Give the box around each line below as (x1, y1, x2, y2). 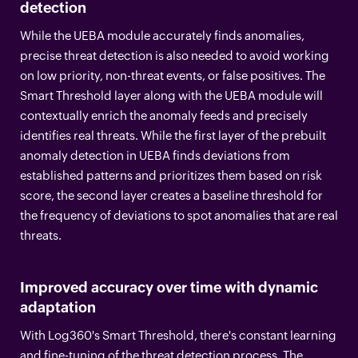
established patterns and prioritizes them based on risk (20, 168, 322, 182)
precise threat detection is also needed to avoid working (20, 48, 329, 62)
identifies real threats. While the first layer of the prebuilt (20, 128, 326, 142)
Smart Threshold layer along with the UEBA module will (20, 88, 323, 102)
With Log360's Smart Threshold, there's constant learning (20, 328, 336, 342)
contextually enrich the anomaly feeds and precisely (20, 108, 308, 122)
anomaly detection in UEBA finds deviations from (20, 148, 290, 162)
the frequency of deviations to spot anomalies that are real (20, 208, 338, 222)
